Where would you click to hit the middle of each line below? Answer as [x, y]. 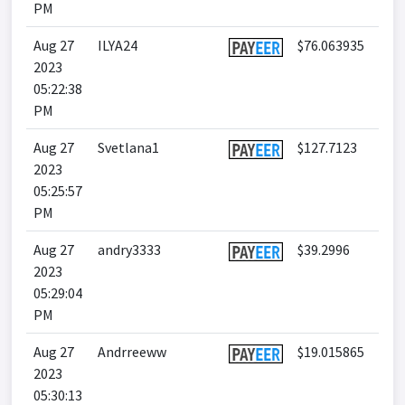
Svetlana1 [128, 147]
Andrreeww [132, 352]
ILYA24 [118, 45]
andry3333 [129, 250]
